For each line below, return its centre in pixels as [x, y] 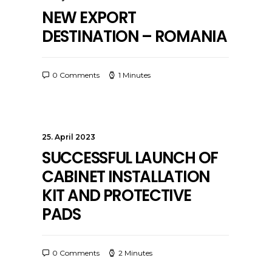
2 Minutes [135, 253]
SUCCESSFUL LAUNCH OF [130, 158]
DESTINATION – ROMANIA [134, 36]
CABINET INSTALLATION [126, 177]
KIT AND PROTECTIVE [117, 195]
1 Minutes [134, 75]
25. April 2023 [69, 137]
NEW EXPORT [89, 18]
